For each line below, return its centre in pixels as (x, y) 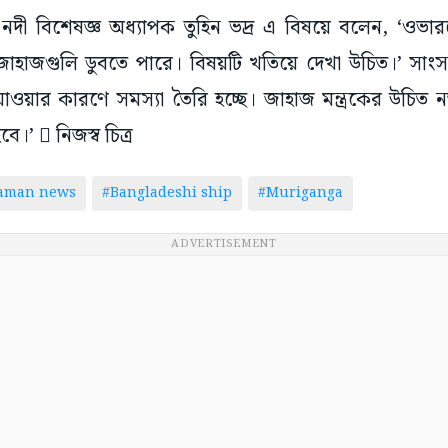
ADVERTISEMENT (224, 244)
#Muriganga (300, 193)
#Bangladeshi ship (166, 193)
